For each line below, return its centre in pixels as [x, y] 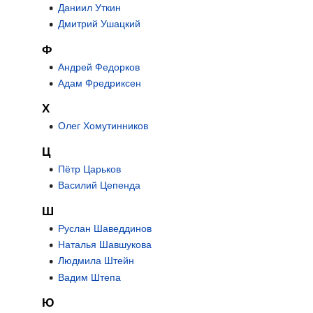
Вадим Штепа [89, 277]
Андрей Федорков [99, 67]
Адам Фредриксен [99, 83]
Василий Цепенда [99, 185]
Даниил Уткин [89, 7]
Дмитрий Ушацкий [99, 24]
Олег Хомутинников [103, 126]
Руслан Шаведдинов [104, 228]
